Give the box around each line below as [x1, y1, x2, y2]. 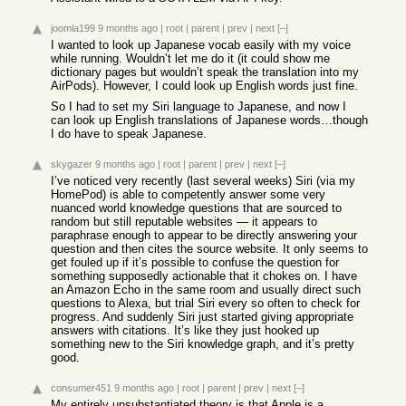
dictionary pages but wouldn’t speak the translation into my [51, 65, 359, 79]
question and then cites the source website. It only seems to [51, 242, 368, 256]
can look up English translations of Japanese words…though [51, 113, 368, 127]
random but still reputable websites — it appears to [51, 215, 317, 228]
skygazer [51, 159, 92, 169]
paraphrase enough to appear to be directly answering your [51, 228, 357, 242]
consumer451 [51, 382, 111, 393]
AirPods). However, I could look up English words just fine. [51, 79, 358, 92]
